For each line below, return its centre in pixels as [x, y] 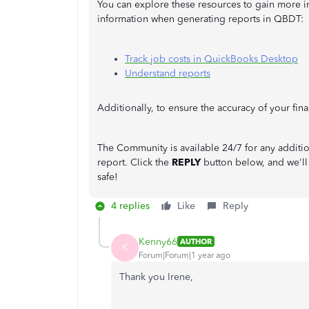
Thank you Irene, [156, 277]
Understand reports [168, 74]
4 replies [130, 206]
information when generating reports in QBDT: [200, 19]
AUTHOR [196, 242]
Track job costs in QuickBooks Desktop [211, 59]
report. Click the [134, 163]
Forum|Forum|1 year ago [185, 255]
